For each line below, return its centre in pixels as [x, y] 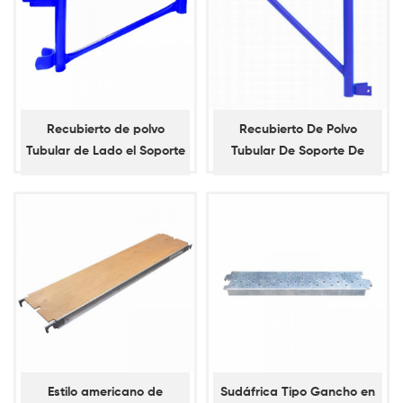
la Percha [105, 195]
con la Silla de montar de [105, 173]
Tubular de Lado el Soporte [105, 152]
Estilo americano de [105, 393]
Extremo [298, 173]
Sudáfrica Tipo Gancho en [298, 393]
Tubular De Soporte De [298, 152]
